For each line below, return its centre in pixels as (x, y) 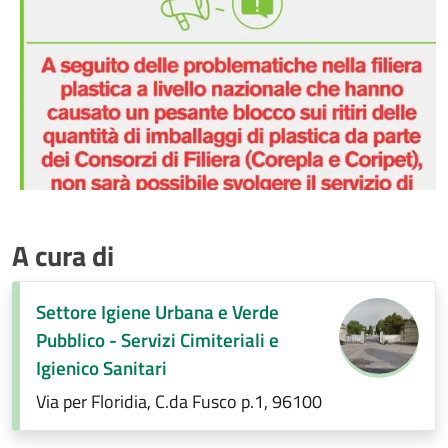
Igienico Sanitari (101, 368)
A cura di (63, 256)
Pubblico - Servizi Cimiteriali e (157, 340)
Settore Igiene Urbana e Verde (157, 312)
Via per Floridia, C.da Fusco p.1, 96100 (179, 402)
